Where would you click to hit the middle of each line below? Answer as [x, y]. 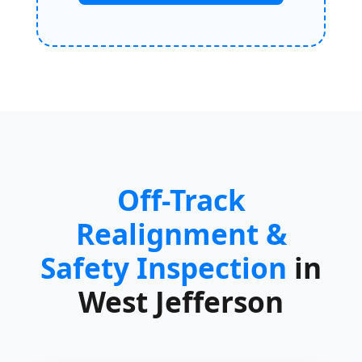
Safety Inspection [164, 267]
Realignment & [181, 233]
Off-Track [181, 199]
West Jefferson [181, 301]
